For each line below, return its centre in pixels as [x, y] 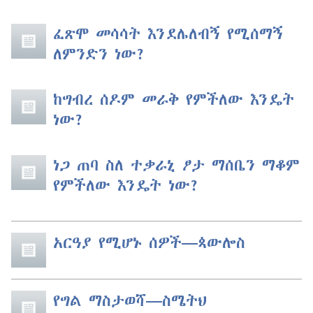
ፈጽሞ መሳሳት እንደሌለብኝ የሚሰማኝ [168, 33]
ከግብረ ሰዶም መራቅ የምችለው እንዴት [174, 99]
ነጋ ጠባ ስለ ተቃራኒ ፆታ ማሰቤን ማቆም [176, 165]
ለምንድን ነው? [99, 53]
